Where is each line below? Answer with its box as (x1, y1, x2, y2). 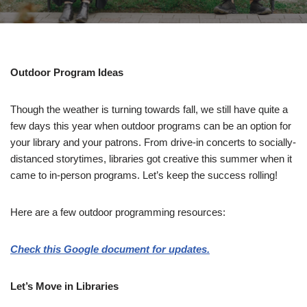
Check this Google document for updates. (10, 243, 210, 256)
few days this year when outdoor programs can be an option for (10, 120, 291, 132)
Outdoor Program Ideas (10, 66, 123, 79)
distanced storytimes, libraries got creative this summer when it (10, 153, 292, 165)
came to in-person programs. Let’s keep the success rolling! (10, 169, 278, 182)
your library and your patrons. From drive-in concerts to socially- (10, 136, 296, 149)
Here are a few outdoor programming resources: (10, 206, 225, 219)
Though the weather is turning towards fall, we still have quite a (10, 103, 288, 116)
